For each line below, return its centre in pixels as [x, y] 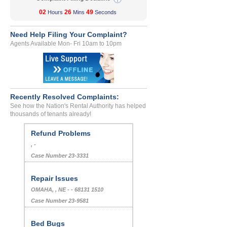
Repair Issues [54, 179]
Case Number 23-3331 [60, 156]
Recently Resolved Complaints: [65, 97]
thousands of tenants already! [51, 114]
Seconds [106, 12]
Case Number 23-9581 [60, 201]
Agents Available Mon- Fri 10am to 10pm [66, 44]
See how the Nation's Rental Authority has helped [78, 106]
